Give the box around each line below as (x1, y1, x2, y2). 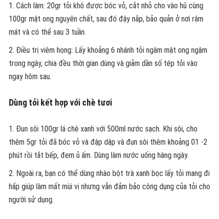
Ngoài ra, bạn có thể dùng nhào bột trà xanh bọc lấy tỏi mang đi (16, 169, 210, 178)
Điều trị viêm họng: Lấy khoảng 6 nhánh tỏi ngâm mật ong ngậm (16, 45, 207, 55)
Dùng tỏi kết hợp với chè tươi (8, 97, 112, 108)
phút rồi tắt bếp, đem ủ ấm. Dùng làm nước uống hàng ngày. (8, 151, 189, 160)
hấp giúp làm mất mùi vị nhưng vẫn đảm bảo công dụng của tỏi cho (8, 182, 210, 191)
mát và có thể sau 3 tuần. (8, 27, 86, 37)
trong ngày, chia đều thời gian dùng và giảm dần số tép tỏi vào (8, 59, 197, 68)
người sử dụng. (8, 195, 54, 204)
